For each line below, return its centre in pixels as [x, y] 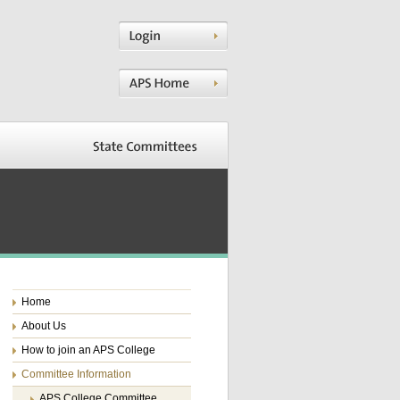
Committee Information [76, 374]
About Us [44, 326]
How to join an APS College [88, 350]
